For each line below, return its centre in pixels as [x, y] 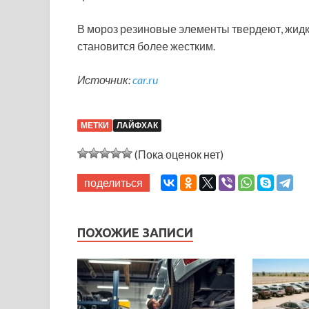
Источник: [105, 80]
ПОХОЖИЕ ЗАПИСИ [135, 233]
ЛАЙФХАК [137, 126]
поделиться [113, 183]
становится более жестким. [146, 46]
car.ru [145, 80]
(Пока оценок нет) [178, 154]
